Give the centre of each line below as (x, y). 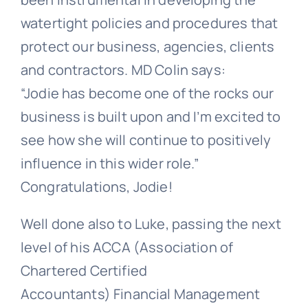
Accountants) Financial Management (140, 294)
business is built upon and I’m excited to (151, 116)
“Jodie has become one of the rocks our (147, 93)
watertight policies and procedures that (149, 23)
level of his (57, 247)
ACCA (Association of (163, 247)
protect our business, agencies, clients (147, 46)
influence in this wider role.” (109, 163)
